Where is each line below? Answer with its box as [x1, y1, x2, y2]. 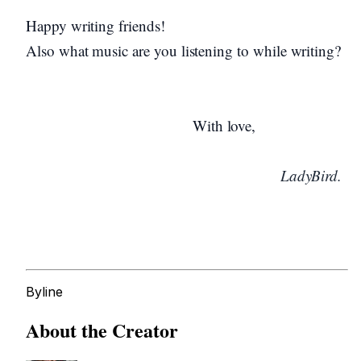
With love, [26, 115, 256, 135]
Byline [26, 284, 63, 300]
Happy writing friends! [26, 15, 170, 35]
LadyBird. [271, 165, 342, 185]
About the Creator [26, 315, 178, 344]
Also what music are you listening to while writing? [26, 40, 342, 60]
